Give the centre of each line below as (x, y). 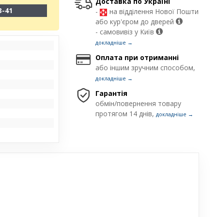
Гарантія (112, 93)
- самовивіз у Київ (126, 32)
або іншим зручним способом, (146, 68)
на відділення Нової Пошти (153, 12)
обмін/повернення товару (139, 104)
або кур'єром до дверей (136, 22)
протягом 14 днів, (126, 114)
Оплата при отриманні (137, 58)
